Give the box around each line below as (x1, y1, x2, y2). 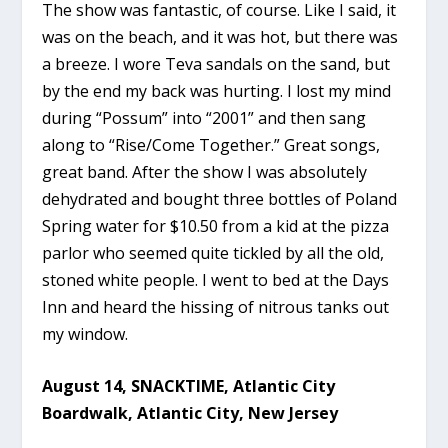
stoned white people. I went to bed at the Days (42, 268, 390, 291)
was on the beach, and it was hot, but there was (42, 25, 399, 48)
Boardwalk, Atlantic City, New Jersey (42, 402, 339, 425)
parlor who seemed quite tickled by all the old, (42, 241, 385, 264)
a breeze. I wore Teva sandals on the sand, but (42, 52, 391, 75)
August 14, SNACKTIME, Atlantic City (42, 375, 336, 398)
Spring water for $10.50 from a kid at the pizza (42, 214, 390, 237)
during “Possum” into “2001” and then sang (42, 106, 367, 129)
